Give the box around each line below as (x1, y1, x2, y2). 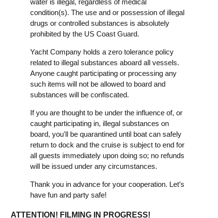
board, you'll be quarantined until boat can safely (30, 129, 182, 138)
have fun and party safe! (30, 190, 107, 199)
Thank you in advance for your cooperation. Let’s (30, 180, 184, 188)
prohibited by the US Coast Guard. (30, 29, 139, 38)
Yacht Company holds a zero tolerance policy (30, 47, 174, 56)
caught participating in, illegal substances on (30, 119, 169, 127)
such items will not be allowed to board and (30, 79, 165, 88)
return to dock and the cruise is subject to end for (30, 140, 184, 149)
